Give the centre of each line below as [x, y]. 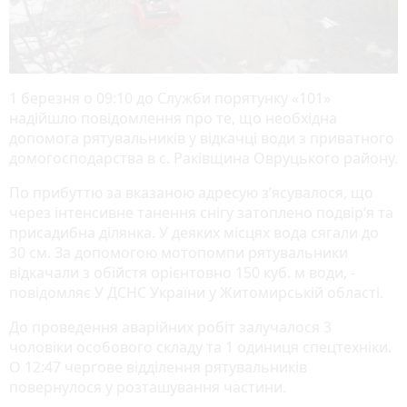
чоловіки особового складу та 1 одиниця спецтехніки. [200, 347]
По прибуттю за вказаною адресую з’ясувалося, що [191, 192]
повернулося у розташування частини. [148, 387]
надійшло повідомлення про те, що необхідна [173, 118]
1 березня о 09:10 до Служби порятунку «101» [170, 98]
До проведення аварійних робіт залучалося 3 [170, 327]
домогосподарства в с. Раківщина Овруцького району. [203, 158]
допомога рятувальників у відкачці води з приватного [202, 138]
